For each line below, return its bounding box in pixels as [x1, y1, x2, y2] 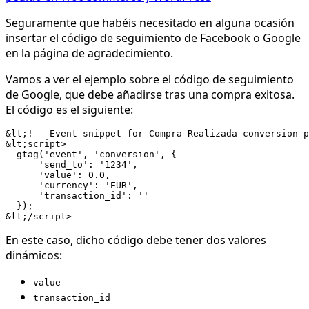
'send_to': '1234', [6, 159, 138, 170]
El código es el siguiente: [6, 101, 133, 117]
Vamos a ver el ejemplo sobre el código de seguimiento [6, 71, 294, 87]
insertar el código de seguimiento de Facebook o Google [6, 30, 301, 46]
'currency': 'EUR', [6, 179, 138, 190]
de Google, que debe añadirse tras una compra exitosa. [6, 86, 295, 102]
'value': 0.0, [6, 169, 110, 180]
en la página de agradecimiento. [6, 45, 173, 61]
